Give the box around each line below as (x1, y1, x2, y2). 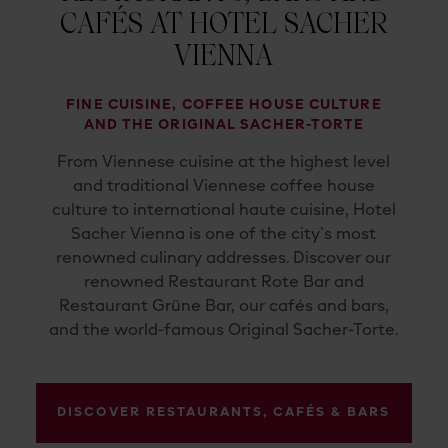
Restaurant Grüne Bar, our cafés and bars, (58, 298, 389, 315)
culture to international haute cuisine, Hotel (51, 202, 396, 219)
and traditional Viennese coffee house (72, 178, 375, 195)
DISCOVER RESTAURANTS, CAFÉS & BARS (57, 405, 391, 419)
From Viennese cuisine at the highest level (57, 154, 391, 171)
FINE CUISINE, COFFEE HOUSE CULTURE (66, 97, 382, 112)
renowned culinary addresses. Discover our (56, 250, 392, 267)
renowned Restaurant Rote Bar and (83, 274, 364, 291)
